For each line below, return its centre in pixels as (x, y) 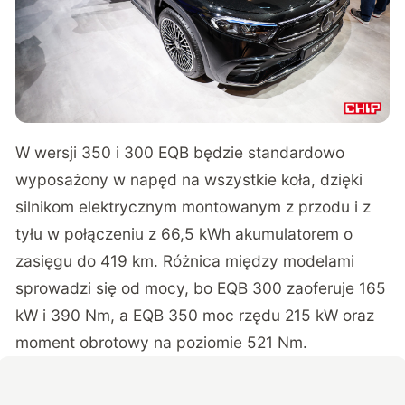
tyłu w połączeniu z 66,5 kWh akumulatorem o (184, 233)
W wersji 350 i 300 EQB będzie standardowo (180, 152)
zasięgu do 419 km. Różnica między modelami (185, 260)
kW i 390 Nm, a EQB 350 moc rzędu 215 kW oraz (195, 315)
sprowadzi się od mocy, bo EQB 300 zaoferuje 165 (201, 287)
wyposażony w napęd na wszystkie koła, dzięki (189, 179)
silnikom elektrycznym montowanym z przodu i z (193, 206)
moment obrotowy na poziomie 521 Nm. (162, 342)
